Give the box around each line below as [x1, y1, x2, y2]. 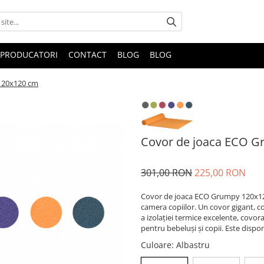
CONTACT [68, 49, 107, 61]
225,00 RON [194, 166, 246, 180]
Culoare [141, 239, 171, 251]
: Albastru [171, 239, 212, 251]
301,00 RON [141, 166, 192, 180]
